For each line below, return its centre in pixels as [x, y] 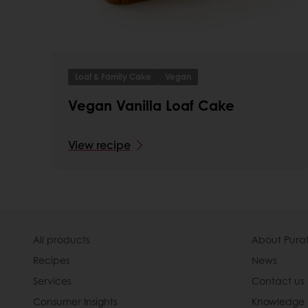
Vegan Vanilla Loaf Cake [151, 105]
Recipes [51, 260]
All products [61, 239]
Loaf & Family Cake [113, 76]
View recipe [99, 144]
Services [52, 280]
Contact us [278, 280]
